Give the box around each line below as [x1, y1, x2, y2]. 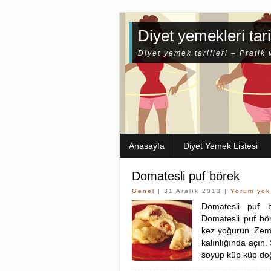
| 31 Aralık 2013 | [155, 188, 230, 194]
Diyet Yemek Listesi [183, 141, 258, 151]
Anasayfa [129, 141, 165, 151]
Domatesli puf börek [132, 169, 240, 183]
